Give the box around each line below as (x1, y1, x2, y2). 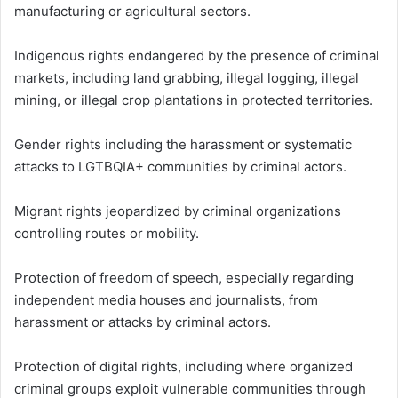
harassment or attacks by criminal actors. (14, 314, 271, 331)
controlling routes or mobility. (14, 225, 199, 243)
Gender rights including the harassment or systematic (14, 136, 352, 154)
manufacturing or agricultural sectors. (14, 3, 251, 20)
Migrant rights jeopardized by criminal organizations (14, 203, 341, 220)
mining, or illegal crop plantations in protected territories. (14, 92, 373, 109)
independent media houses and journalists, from (14, 291, 318, 309)
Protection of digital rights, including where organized (14, 358, 353, 376)
